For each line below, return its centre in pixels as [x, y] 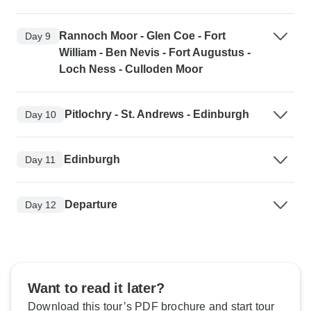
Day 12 [41, 204]
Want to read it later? [96, 288]
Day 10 [41, 114]
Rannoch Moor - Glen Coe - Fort [142, 36]
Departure [91, 205]
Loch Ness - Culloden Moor [131, 69]
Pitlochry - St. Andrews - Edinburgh [157, 115]
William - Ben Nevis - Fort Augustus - [155, 53]
